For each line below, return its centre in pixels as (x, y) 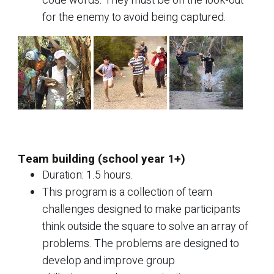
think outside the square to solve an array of (145, 226)
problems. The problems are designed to (141, 243)
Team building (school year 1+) (102, 159)
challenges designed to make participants (141, 209)
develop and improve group (109, 261)
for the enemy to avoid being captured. (134, 17)
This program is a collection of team (127, 192)
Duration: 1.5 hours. (88, 175)
